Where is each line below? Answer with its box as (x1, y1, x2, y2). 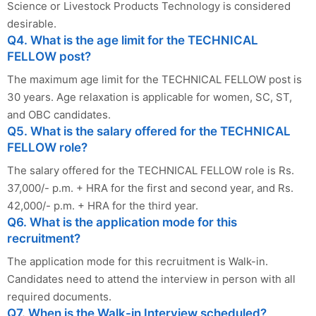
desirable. (7, 17, 56, 31)
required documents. (7, 290, 111, 304)
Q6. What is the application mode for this (7, 215, 237, 230)
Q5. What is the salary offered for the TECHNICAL (7, 124, 291, 139)
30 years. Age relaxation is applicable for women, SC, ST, (7, 90, 292, 104)
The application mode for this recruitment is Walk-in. (7, 255, 268, 269)
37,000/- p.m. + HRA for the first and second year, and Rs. (7, 181, 293, 195)
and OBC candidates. (7, 108, 111, 122)
